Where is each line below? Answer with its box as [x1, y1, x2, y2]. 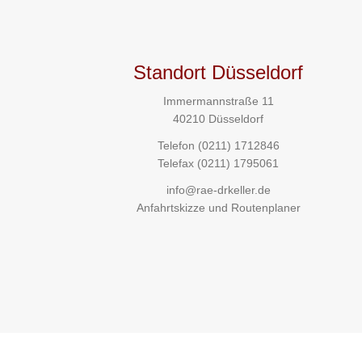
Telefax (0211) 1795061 [158, 157, 280, 170]
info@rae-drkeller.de [166, 183, 271, 197]
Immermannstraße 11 [162, 95, 274, 107]
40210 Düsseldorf [173, 112, 264, 125]
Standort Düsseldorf [133, 61, 304, 83]
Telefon [157, 139, 198, 153]
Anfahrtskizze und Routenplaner [136, 201, 301, 215]
